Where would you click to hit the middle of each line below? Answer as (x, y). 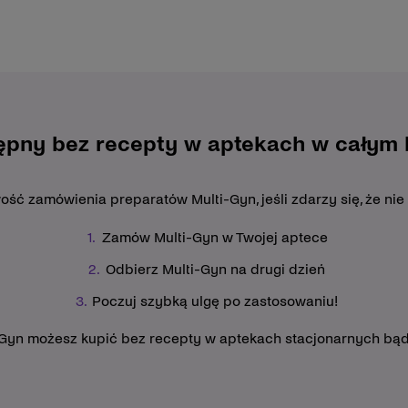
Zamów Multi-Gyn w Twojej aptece (215, 237)
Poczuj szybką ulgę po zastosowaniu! (215, 301)
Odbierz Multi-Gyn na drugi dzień (215, 269)
